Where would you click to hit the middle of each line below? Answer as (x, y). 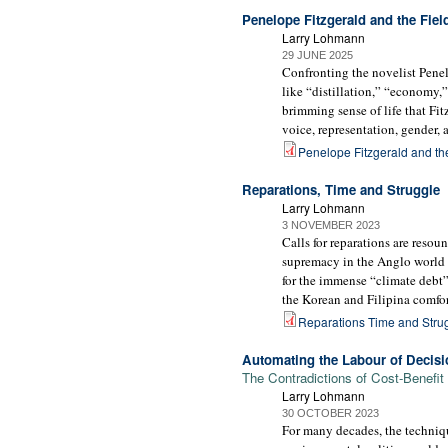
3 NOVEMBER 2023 (331, 224)
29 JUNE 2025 (317, 55)
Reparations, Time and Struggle (341, 189)
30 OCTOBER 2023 (330, 412)
